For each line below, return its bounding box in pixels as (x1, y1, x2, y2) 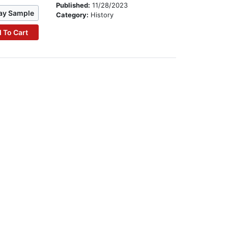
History (91, 11, 114, 19)
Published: (56, 1, 93, 10)
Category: (56, 11, 91, 19)
